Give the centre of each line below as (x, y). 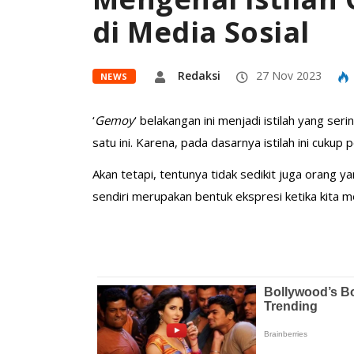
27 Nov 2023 (287, 75)
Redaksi (199, 75)
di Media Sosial (201, 32)
